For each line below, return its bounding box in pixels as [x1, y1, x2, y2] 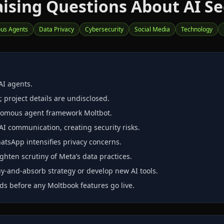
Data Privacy [39, 25, 74, 33]
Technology [181, 25, 212, 33]
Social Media [134, 25, 170, 33]
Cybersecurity [85, 25, 123, 33]
